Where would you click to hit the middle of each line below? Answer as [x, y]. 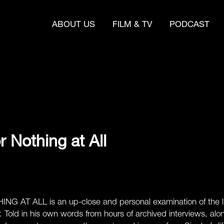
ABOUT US [73, 25]
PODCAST [189, 25]
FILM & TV [132, 25]
